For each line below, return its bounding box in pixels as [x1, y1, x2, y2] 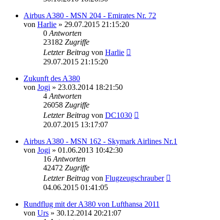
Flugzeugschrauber [105, 173, 164, 182]
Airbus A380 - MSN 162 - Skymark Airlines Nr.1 [24, 137, 177, 145]
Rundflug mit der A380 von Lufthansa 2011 [24, 199, 160, 208]
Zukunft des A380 [24, 74, 80, 82]
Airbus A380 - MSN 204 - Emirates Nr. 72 [24, 11, 156, 20]
